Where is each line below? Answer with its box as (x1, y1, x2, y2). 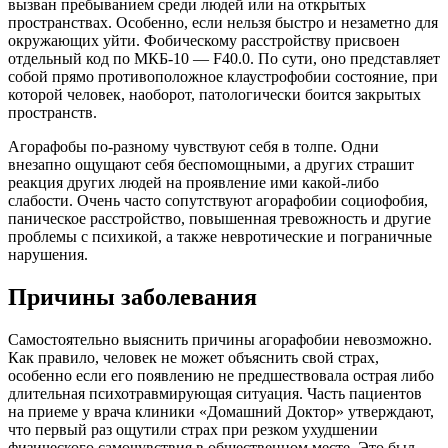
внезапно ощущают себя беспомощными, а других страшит (8, 156, 414, 174)
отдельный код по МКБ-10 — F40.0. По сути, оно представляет (8, 50, 440, 68)
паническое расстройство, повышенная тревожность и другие (8, 210, 431, 228)
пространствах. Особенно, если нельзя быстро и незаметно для (8, 14, 438, 32)
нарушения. (8, 246, 88, 264)
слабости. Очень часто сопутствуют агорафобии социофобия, (8, 192, 428, 210)
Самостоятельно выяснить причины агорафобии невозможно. (8, 331, 432, 349)
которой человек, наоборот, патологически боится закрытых (8, 86, 421, 104)
